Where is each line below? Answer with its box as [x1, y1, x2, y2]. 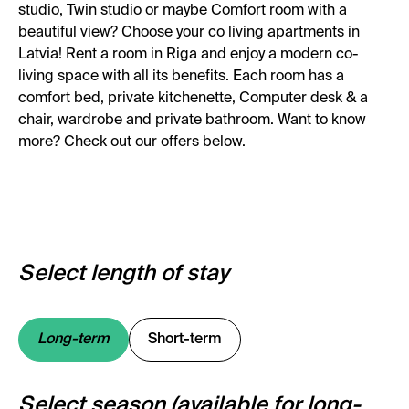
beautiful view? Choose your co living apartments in [18, 26, 360, 40]
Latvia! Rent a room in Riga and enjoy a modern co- [18, 47, 358, 62]
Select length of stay [18, 263, 229, 285]
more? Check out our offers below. [18, 135, 246, 150]
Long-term [37, 332, 110, 347]
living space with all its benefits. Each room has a [18, 69, 344, 84]
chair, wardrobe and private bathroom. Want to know [18, 113, 366, 128]
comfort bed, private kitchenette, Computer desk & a [18, 91, 368, 106]
